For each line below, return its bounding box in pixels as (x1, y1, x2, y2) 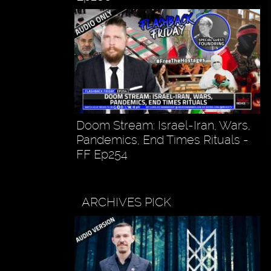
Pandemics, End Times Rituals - (76, 132, 249, 148)
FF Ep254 (76, 147, 128, 162)
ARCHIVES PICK (82, 195, 172, 210)
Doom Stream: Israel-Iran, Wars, (76, 118, 250, 133)
